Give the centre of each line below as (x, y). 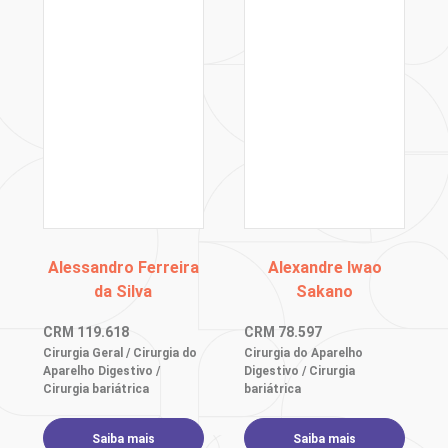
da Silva (123, 291)
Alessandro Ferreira (123, 267)
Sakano (325, 291)
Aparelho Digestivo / (101, 371)
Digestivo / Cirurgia (300, 371)
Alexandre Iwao (324, 267)
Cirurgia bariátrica (95, 389)
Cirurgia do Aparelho (304, 353)
